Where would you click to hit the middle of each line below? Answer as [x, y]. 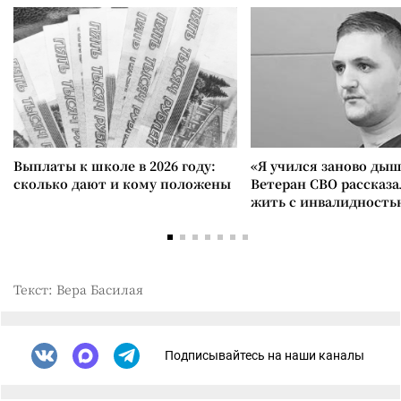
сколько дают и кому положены [122, 183]
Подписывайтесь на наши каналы [264, 356]
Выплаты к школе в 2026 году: [115, 165]
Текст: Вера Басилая [78, 289]
